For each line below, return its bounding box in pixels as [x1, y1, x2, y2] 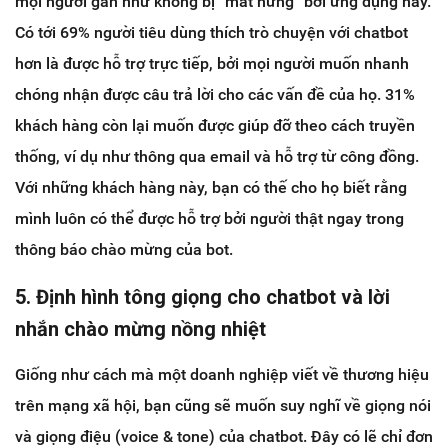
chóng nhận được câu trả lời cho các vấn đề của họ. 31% [15, 85, 415, 105]
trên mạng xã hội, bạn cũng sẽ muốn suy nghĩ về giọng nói [15, 396, 431, 416]
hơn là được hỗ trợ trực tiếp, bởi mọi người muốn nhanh [15, 54, 409, 74]
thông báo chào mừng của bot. [15, 240, 233, 260]
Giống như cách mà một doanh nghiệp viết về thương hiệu [15, 365, 429, 385]
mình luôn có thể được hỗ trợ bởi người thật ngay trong [15, 209, 404, 229]
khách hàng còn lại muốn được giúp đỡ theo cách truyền [15, 116, 415, 136]
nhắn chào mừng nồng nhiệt [15, 317, 266, 342]
